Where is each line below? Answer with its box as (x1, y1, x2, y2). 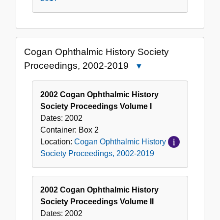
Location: (40, 137, 74, 146)
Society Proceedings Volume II (40, 197, 154, 206)
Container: (40, 126, 79, 135)
